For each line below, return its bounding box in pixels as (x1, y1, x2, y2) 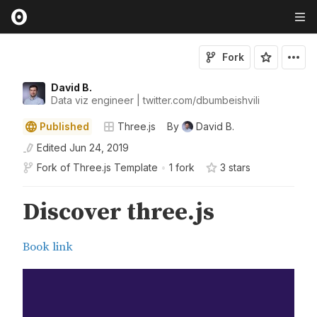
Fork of (37, 161, 70, 173)
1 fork (169, 161, 195, 173)
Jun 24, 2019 (69, 142, 129, 154)
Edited (37, 142, 67, 154)
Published (40, 120, 89, 132)
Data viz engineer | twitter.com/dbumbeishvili (51, 94, 260, 106)
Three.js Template (73, 161, 158, 173)
